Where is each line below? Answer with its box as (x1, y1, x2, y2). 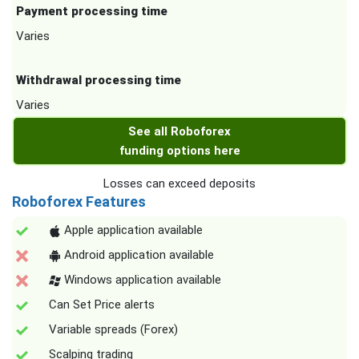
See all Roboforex (128, 124, 231, 139)
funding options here (119, 143, 240, 159)
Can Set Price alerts (49, 297, 155, 313)
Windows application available (61, 272, 221, 288)
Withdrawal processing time (16, 73, 181, 88)
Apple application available (61, 223, 203, 238)
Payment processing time (16, 4, 167, 19)
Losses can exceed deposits (103, 176, 256, 192)
